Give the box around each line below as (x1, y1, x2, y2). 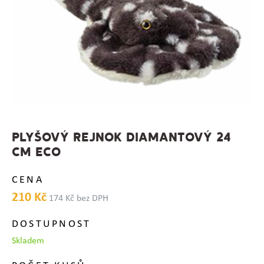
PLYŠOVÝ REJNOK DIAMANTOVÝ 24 (11, 131, 230, 144)
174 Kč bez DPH (48, 193, 108, 203)
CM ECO (11, 146, 61, 159)
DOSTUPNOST (11, 218, 91, 230)
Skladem (11, 236, 44, 246)
